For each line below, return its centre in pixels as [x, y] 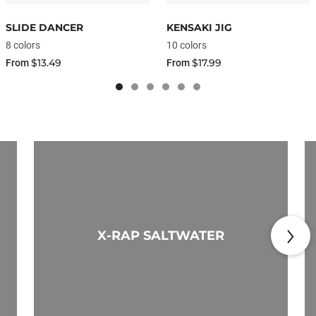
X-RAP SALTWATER [161, 236]
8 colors [23, 45]
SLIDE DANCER [44, 28]
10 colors [187, 45]
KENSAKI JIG [199, 28]
